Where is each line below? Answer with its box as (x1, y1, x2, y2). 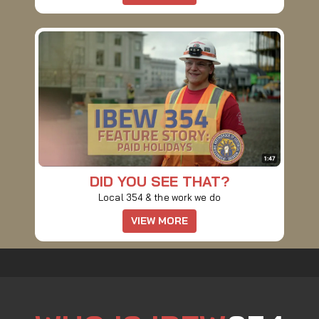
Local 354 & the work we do (98, 192, 221, 204)
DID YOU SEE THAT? (89, 172, 230, 191)
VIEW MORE (130, 214, 189, 228)
